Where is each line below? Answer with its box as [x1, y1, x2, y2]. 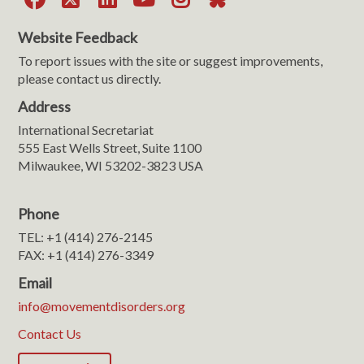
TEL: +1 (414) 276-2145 [18, 228, 154, 245]
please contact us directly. [18, 70, 162, 86]
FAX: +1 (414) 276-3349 [18, 246, 154, 262]
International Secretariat [18, 121, 154, 137]
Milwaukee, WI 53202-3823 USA [18, 157, 204, 173]
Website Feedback [18, 28, 138, 46]
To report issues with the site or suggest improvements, [18, 52, 323, 68]
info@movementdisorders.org [18, 297, 186, 314]
